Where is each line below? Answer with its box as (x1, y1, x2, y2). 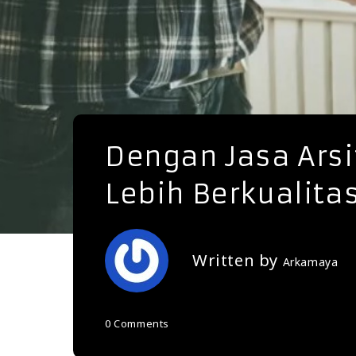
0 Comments (105, 316, 169, 331)
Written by (192, 250, 283, 272)
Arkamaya (282, 254, 339, 270)
